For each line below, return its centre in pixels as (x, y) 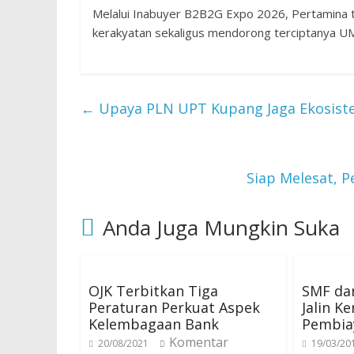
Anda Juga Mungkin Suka (221, 228)
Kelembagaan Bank (154, 324)
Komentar (199, 342)
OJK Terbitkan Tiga (153, 291)
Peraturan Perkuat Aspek (174, 307)
